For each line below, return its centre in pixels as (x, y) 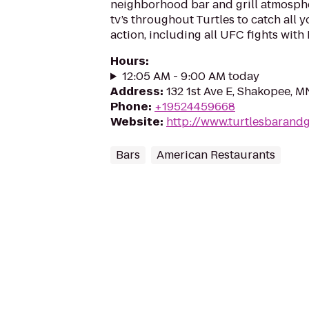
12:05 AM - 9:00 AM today (190, 76)
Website (135, 122)
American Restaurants (216, 155)
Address (135, 91)
